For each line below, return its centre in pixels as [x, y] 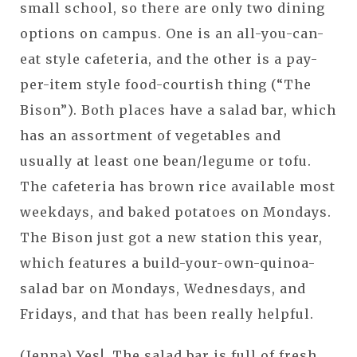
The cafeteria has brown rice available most [178, 186]
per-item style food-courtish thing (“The [166, 84]
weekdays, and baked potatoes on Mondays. [176, 212]
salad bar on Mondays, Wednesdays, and [163, 288]
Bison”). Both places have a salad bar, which [178, 110]
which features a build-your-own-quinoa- [168, 263]
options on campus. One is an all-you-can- [172, 33]
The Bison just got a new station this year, [171, 237]
